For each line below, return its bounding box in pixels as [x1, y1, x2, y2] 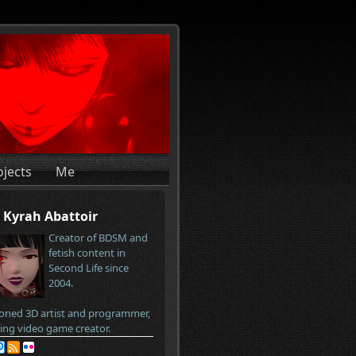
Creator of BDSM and [48, 230, 148, 245]
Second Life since [48, 261, 129, 275]
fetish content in [48, 246, 126, 260]
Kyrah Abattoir [3, 207, 98, 225]
